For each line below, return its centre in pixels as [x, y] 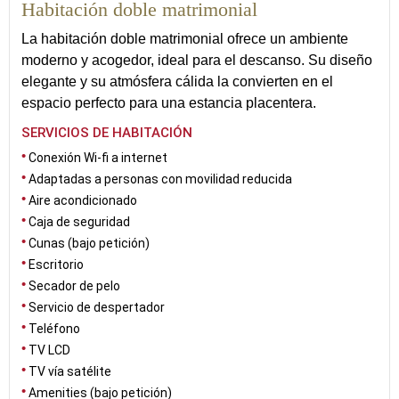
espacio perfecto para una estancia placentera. [169, 103]
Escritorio [56, 265]
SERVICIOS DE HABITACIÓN [107, 133]
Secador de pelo [74, 286]
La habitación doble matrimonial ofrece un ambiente [185, 39]
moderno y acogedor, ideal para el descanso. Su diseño [197, 60]
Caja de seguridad [79, 222]
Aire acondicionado [83, 200]
